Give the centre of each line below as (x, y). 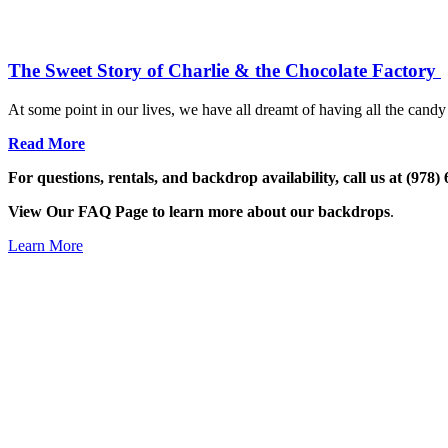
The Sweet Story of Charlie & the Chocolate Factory (224, 71)
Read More (46, 144)
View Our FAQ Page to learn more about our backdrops (199, 212)
